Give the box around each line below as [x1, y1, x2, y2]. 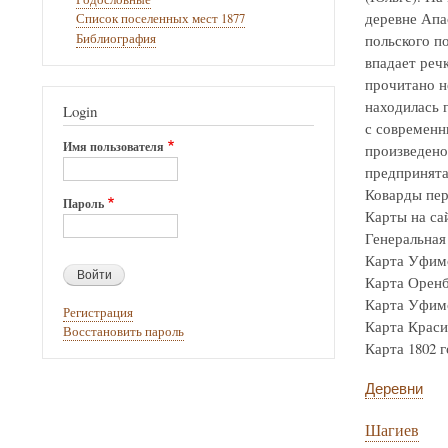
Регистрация [63, 303, 133, 321]
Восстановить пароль [63, 323, 184, 341]
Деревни [364, 377, 423, 399]
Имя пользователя [63, 137, 164, 155]
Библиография [75, 29, 156, 47]
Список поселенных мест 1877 [75, 10, 245, 28]
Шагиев [364, 419, 419, 442]
